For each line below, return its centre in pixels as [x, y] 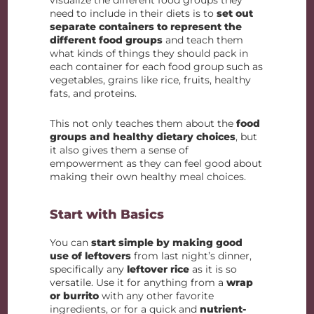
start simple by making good [167, 243]
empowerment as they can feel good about [156, 164]
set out [235, 14]
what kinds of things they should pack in [149, 54]
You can [71, 243]
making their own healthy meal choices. [148, 177]
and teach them [203, 40]
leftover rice [158, 269]
